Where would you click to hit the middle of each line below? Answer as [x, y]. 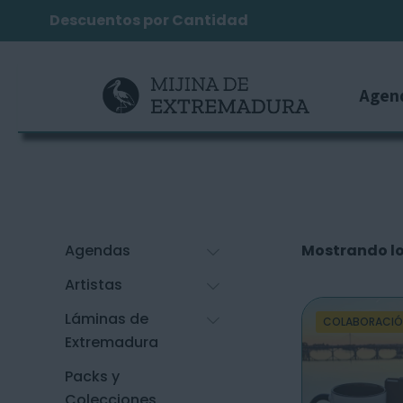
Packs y [92, 376]
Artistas [94, 285]
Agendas [98, 251]
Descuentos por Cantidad [148, 20]
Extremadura [112, 342]
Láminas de [107, 319]
